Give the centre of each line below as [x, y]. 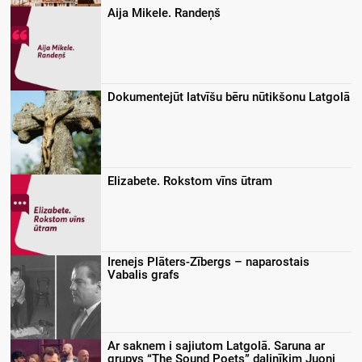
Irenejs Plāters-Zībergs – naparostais [208, 262]
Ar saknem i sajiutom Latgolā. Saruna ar [216, 346]
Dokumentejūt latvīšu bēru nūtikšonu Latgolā [229, 97]
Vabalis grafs [143, 275]
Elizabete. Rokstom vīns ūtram [190, 181]
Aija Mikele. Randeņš [164, 13]
